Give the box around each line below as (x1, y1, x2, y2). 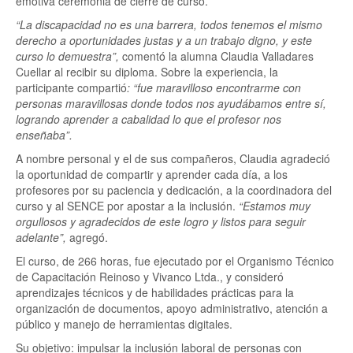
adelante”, (16, 229, 66, 245)
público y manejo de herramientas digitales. (16, 316, 232, 332)
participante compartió (16, 80, 127, 95)
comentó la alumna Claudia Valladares (119, 48, 314, 64)
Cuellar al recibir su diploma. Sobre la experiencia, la (16, 64, 278, 80)
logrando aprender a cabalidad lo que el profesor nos (16, 111, 281, 127)
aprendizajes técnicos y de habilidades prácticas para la (16, 284, 294, 300)
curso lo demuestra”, (16, 48, 119, 64)
